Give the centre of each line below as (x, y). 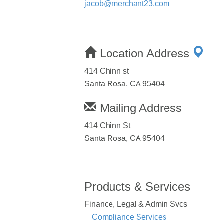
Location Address (144, 53)
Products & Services (137, 186)
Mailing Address (139, 108)
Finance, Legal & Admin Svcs (136, 204)
